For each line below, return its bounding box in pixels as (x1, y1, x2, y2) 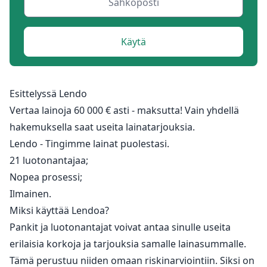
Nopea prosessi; (10, 170, 82, 184)
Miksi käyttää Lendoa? (10, 203, 109, 217)
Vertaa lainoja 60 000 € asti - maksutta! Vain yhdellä (10, 103, 239, 117)
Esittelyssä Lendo (10, 86, 87, 100)
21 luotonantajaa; (10, 153, 88, 167)
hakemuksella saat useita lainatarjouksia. (10, 120, 195, 133)
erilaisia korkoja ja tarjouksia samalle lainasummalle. (10, 237, 246, 250)
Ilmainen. (10, 187, 51, 200)
